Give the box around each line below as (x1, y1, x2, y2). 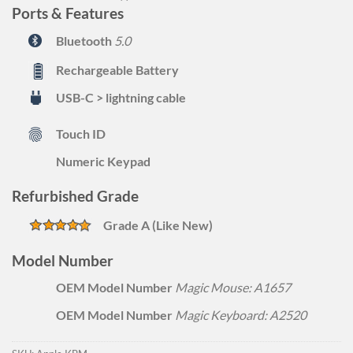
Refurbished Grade (12, 187, 139, 206)
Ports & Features (12, 4, 124, 23)
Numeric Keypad (55, 153, 150, 169)
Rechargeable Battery (55, 61, 179, 77)
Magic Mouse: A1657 (174, 280, 291, 295)
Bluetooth (55, 32, 112, 48)
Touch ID (55, 125, 106, 141)
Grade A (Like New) (102, 217, 213, 232)
